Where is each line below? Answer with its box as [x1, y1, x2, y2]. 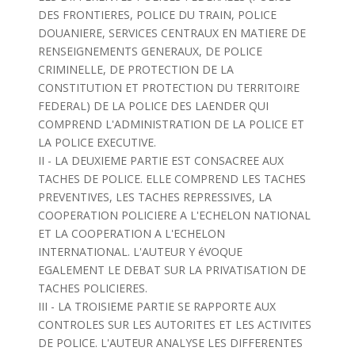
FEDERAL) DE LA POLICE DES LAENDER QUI [37, 98, 269, 113]
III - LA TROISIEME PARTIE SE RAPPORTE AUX [37, 299, 276, 314]
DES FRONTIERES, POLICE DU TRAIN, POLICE [37, 7, 277, 22]
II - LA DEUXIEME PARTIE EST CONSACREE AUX [37, 153, 284, 168]
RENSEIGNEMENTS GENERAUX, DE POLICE [37, 44, 262, 59]
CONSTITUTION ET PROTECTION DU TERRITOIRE [37, 80, 300, 95]
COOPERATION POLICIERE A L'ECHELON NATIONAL [37, 208, 311, 223]
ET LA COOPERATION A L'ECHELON [37, 226, 225, 241]
